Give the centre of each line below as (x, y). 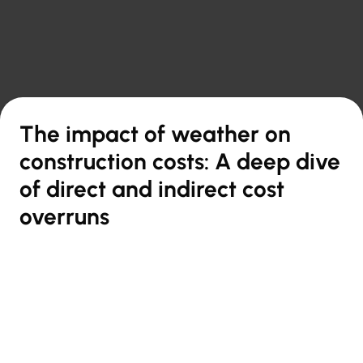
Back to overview (75, 85)
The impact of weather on (155, 133)
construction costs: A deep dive (180, 161)
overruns (64, 216)
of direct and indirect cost (152, 188)
